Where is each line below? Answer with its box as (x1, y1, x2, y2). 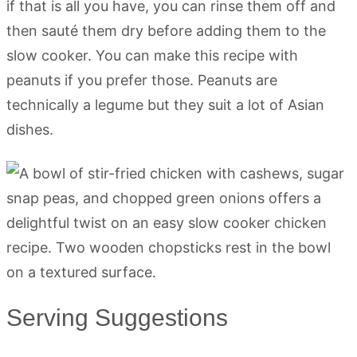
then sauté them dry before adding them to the (6, 22, 326, 40)
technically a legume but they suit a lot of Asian (6, 96, 324, 114)
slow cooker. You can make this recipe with (6, 47, 298, 65)
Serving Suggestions (6, 304, 228, 331)
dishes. (6, 121, 53, 139)
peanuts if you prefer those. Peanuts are (6, 72, 277, 89)
